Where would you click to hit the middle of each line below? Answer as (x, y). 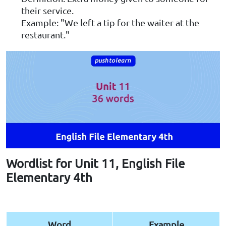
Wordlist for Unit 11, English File (95, 163)
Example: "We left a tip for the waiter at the (110, 23)
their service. (47, 11)
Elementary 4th (49, 177)
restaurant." (45, 35)
